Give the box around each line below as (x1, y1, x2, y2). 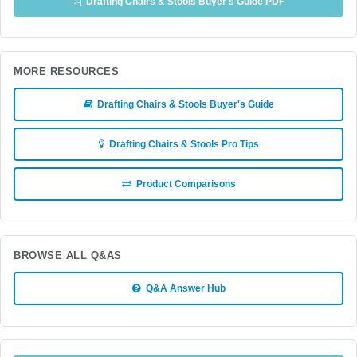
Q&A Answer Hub (140, 283, 226, 294)
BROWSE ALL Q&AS (14, 250, 122, 261)
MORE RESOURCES (14, 66, 120, 77)
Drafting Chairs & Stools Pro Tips (104, 139, 259, 150)
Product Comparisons (131, 178, 236, 190)
